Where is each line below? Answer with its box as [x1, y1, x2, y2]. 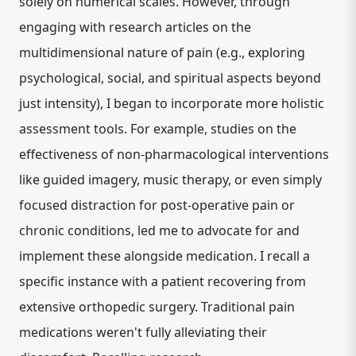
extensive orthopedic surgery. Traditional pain [19, 298, 295, 315]
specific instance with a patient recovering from [19, 273, 306, 290]
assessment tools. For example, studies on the [19, 120, 296, 137]
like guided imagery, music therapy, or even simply [19, 171, 322, 188]
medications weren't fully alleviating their [19, 323, 267, 341]
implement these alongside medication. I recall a [19, 247, 310, 265]
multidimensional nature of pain [19, 44, 213, 61]
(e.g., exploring [213, 44, 305, 61]
